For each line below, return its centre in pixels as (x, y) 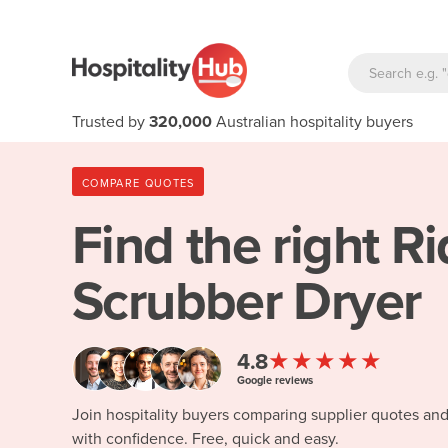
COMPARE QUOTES (138, 183)
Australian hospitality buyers (312, 122)
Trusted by (110, 122)
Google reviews (275, 380)
